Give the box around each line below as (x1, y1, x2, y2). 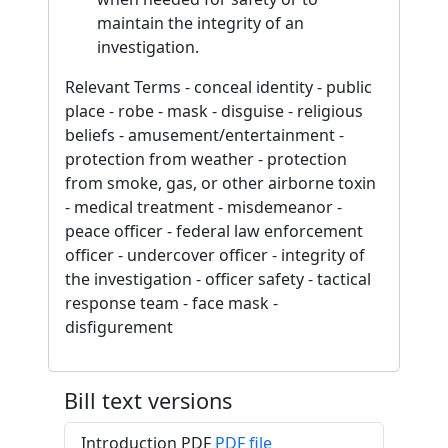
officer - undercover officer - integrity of (65, 244, 365, 266)
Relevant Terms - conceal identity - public (65, 76, 372, 98)
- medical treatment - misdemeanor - (65, 196, 342, 218)
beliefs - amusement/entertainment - (65, 124, 344, 146)
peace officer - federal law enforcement (65, 220, 363, 242)
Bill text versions (64, 386, 232, 415)
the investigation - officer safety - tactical (65, 268, 371, 290)
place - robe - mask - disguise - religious (65, 100, 363, 122)
